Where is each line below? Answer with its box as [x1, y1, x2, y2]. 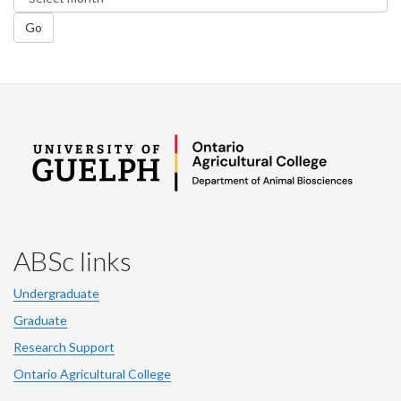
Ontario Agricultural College [13, 366, 171, 382]
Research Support [13, 339, 115, 355]
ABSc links [13, 244, 132, 277]
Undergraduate [13, 286, 99, 302]
